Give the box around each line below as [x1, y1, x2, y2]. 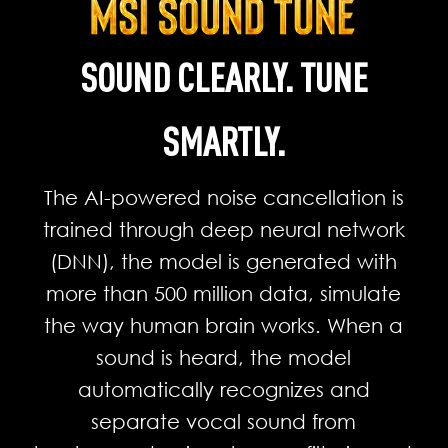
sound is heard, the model [96, 344, 352, 369]
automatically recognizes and [77, 376, 370, 401]
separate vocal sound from [91, 408, 357, 433]
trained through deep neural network [42, 216, 405, 241]
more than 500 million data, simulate [46, 280, 402, 305]
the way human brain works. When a [44, 312, 404, 337]
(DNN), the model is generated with [50, 248, 398, 273]
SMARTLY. [162, 117, 286, 164]
